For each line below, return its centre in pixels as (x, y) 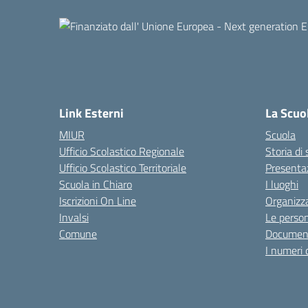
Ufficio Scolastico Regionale (122, 151)
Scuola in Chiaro (96, 184)
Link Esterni (91, 113)
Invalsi (74, 217)
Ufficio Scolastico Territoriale (123, 168)
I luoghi (282, 184)
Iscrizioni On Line (98, 201)
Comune (78, 234)
